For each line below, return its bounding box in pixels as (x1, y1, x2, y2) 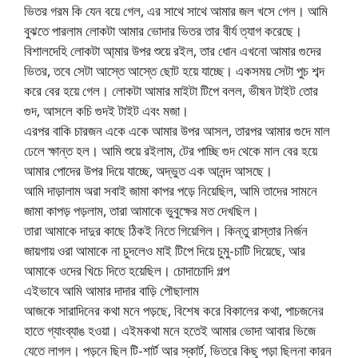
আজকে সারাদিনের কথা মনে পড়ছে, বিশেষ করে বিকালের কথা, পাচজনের (24, 301, 324, 320)
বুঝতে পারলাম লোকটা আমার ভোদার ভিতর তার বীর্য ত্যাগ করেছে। (24, 22, 302, 41)
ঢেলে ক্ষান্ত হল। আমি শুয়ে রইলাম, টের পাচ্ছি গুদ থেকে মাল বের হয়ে (24, 141, 317, 161)
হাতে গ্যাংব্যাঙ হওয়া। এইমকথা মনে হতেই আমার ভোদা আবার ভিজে (24, 321, 316, 340)
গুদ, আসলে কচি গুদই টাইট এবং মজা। (24, 101, 189, 121)
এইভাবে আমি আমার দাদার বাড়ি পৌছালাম (24, 281, 199, 300)
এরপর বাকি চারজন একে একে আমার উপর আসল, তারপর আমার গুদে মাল (24, 121, 330, 141)
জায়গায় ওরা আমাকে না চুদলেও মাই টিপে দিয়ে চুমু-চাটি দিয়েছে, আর (24, 241, 305, 261)
